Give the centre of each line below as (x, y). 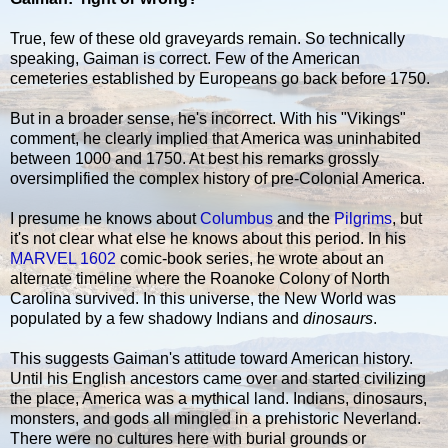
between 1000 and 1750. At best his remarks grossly (194, 159)
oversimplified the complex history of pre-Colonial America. (217, 179)
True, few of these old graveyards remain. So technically (207, 39)
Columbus (236, 219)
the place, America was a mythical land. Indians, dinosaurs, (218, 399)
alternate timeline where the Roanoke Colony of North (200, 279)
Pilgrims (363, 219)
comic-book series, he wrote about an (250, 259)
